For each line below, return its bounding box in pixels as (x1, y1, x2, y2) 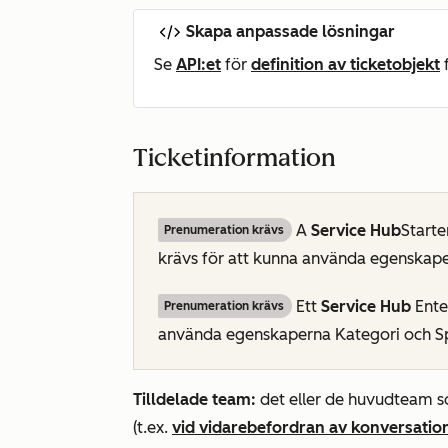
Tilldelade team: (133, 390, 260, 410)
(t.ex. (133, 418, 172, 438)
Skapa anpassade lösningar (186, 22, 395, 42)
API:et (176, 55, 221, 75)
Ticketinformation (133, 143, 336, 173)
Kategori (335, 325, 400, 345)
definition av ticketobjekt (251, 55, 440, 75)
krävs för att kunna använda (158, 249, 370, 269)
